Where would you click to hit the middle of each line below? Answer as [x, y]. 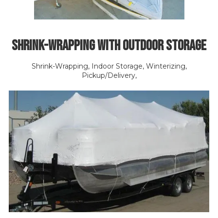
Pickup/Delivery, [109, 75]
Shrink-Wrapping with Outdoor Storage [109, 46]
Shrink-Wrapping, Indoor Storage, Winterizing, [109, 66]
